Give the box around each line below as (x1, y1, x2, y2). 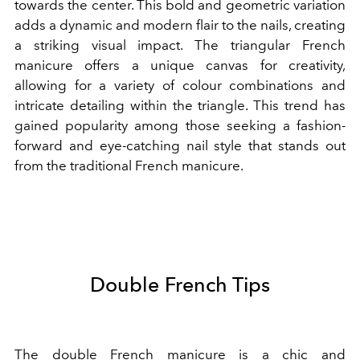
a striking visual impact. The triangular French (14, 37, 346, 54)
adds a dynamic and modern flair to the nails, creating (14, 17, 346, 34)
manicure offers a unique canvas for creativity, (14, 57, 346, 74)
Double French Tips (89, 272, 271, 297)
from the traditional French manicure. (14, 157, 243, 174)
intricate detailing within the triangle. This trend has (14, 97, 346, 114)
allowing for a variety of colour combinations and (14, 77, 346, 94)
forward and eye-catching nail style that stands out (14, 137, 346, 154)
